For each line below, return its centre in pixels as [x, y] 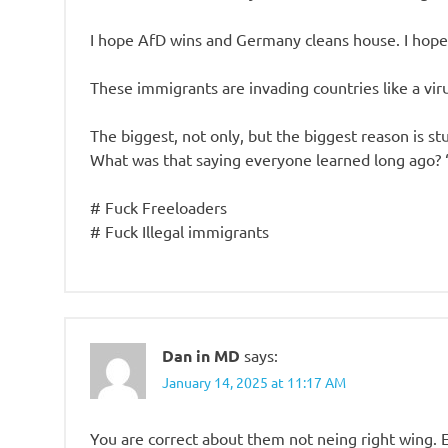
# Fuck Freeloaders [158, 206]
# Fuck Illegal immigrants [179, 230]
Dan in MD [201, 355]
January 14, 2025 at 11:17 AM [254, 381]
